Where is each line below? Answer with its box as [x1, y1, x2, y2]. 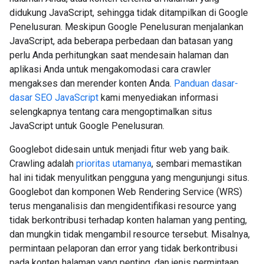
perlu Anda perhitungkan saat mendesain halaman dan [9, 49, 229, 61]
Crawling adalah [9, 158, 76, 169]
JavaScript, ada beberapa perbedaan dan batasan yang [9, 35, 233, 47]
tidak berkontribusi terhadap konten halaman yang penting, [9, 214, 247, 226]
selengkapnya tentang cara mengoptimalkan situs [9, 106, 212, 117]
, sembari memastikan [151, 158, 242, 169]
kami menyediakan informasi [98, 92, 218, 103]
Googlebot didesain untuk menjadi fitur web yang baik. [9, 144, 230, 155]
